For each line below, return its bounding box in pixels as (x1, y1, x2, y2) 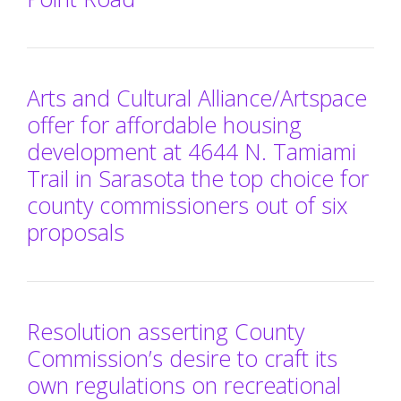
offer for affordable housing (27, 108, 302, 140)
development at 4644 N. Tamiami (27, 135, 356, 166)
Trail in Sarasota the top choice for (27, 162, 369, 193)
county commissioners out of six (27, 189, 347, 220)
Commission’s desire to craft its (27, 342, 337, 373)
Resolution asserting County (27, 315, 304, 346)
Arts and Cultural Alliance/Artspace (27, 81, 367, 113)
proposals (27, 216, 124, 247)
